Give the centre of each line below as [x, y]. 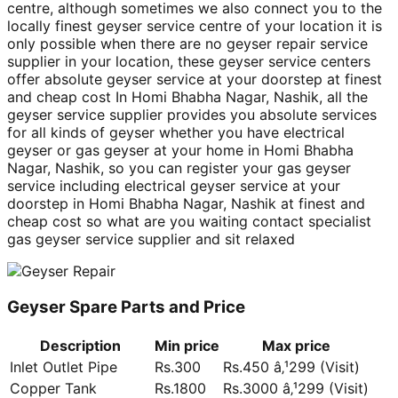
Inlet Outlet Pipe [64, 366]
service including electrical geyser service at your [174, 186]
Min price [187, 345]
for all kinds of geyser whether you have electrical [176, 133]
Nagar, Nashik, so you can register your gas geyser [179, 168]
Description [80, 345]
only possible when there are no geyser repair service [187, 44]
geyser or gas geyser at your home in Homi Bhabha [180, 151]
